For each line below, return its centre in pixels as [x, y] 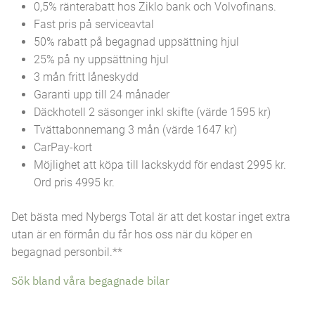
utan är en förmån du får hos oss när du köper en [132, 235]
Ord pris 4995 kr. [74, 183]
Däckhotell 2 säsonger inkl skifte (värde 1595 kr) [152, 112]
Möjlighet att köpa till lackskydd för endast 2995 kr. [160, 165]
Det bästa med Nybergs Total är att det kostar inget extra [151, 217]
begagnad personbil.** [67, 252]
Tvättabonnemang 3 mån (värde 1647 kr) [135, 130]
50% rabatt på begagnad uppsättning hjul [136, 42]
